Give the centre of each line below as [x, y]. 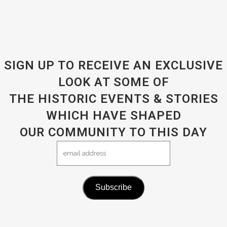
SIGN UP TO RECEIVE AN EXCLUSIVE [113, 65]
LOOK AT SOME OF [113, 82]
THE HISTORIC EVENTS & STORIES [113, 99]
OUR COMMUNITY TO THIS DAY [113, 132]
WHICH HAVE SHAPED [113, 115]
